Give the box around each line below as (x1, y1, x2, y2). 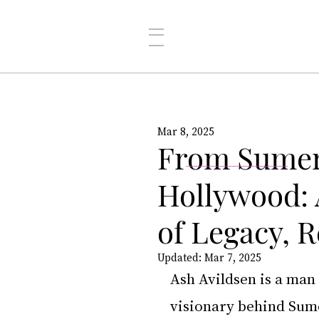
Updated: (157, 250, 204, 264)
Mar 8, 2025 (157, 124, 214, 138)
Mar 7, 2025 (204, 250, 261, 264)
